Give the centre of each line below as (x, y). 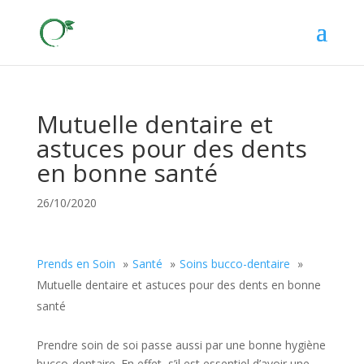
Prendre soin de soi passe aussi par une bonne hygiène (181, 345)
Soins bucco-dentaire (234, 264)
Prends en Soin (76, 264)
